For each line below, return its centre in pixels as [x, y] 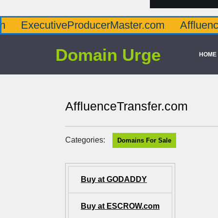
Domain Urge [108, 54]
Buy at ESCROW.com [120, 206]
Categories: [85, 140]
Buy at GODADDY [114, 179]
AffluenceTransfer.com [127, 106]
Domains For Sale [144, 140]
